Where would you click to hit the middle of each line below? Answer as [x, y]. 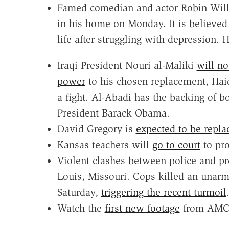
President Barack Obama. [113, 113]
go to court [176, 144]
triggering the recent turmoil [164, 192]
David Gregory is [96, 129]
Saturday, [79, 192]
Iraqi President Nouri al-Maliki [127, 65]
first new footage [142, 208]
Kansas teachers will [105, 144]
